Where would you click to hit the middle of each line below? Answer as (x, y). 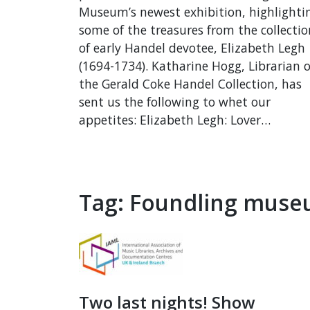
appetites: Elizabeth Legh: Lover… (175, 120)
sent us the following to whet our (175, 102)
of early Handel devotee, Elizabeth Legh (192, 48)
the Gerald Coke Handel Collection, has (190, 84)
